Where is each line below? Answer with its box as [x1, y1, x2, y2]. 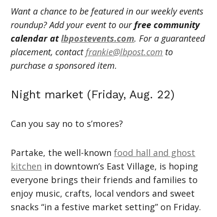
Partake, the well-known [11, 146, 114, 158]
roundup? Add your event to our [11, 18, 135, 31]
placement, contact [11, 46, 86, 58]
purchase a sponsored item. [11, 59, 118, 71]
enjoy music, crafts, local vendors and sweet [11, 187, 195, 199]
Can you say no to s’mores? [11, 117, 124, 129]
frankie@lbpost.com [86, 46, 163, 58]
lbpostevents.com [61, 32, 135, 44]
